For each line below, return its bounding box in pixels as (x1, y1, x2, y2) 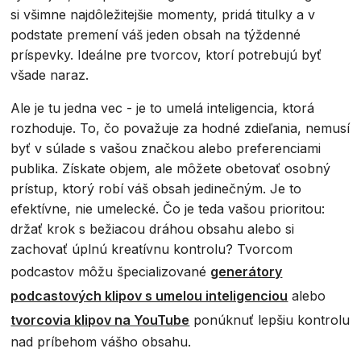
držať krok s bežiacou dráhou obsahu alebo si (10, 220, 295, 237)
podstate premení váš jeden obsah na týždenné (10, 26, 301, 43)
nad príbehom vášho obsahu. (10, 333, 192, 350)
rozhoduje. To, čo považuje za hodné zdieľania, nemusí (10, 119, 351, 136)
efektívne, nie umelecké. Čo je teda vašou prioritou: (10, 200, 326, 217)
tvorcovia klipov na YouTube (10, 311, 190, 328)
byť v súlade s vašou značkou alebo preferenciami (10, 139, 322, 156)
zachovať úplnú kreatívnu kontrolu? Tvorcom (10, 240, 293, 257)
